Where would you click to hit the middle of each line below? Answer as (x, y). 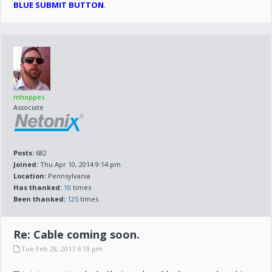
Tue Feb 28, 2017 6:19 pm (61, 249)
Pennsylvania (69, 176)
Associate (29, 107)
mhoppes (29, 97)
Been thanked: (40, 199)
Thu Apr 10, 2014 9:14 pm (80, 164)
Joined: (26, 164)
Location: (30, 176)
